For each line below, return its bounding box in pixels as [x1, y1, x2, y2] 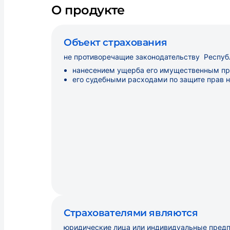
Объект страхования [64, 36, 167, 48]
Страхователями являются [64, 207, 198, 219]
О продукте [51, 3, 125, 17]
